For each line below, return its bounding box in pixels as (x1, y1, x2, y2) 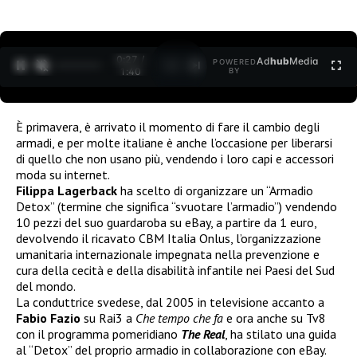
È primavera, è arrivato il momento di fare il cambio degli (16, 118, 320, 135)
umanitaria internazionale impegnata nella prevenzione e (16, 245, 320, 262)
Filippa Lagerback (16, 182, 117, 198)
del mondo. (16, 277, 76, 294)
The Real (181, 325, 225, 342)
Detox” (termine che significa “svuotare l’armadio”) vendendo (16, 198, 337, 214)
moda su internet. (16, 166, 110, 182)
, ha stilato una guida (225, 325, 336, 342)
